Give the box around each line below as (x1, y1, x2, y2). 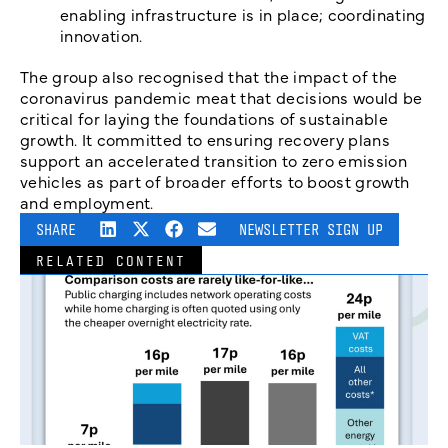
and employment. (20, 191, 154, 214)
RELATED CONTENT (36, 252, 186, 270)
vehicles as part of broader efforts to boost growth (20, 170, 410, 193)
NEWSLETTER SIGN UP (239, 220, 384, 240)
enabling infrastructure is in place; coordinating (60, 3, 426, 26)
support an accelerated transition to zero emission (20, 149, 408, 172)
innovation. (60, 24, 143, 47)
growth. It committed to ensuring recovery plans (20, 128, 391, 151)
